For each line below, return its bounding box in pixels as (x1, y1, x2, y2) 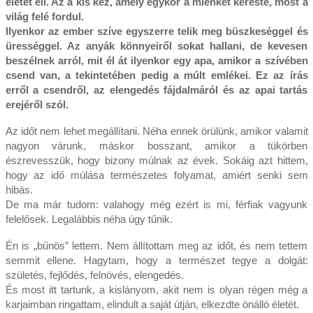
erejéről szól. (5, 99, 68, 111)
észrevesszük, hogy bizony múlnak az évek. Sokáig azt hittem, (5, 154, 308, 167)
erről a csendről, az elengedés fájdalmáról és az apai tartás (5, 84, 308, 96)
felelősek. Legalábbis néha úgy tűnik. (5, 213, 173, 226)
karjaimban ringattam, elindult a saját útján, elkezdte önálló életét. (5, 298, 299, 311)
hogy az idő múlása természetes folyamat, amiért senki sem (5, 169, 308, 182)
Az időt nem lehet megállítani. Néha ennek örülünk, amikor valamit (5, 125, 308, 138)
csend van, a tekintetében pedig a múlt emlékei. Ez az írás (5, 69, 308, 82)
